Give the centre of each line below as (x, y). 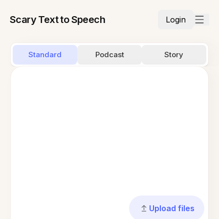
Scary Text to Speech (57, 20)
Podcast (109, 55)
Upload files (172, 208)
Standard (45, 55)
